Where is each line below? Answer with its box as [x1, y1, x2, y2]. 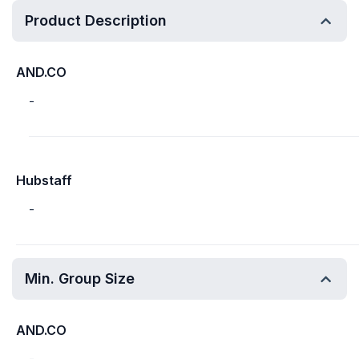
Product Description [25, 12, 167, 29]
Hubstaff [16, 172, 72, 188]
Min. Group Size [25, 270, 135, 287]
